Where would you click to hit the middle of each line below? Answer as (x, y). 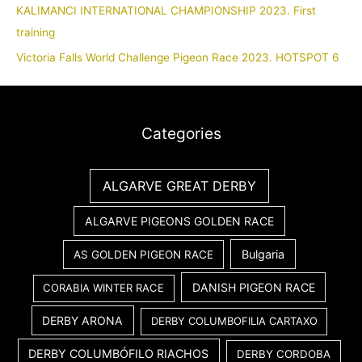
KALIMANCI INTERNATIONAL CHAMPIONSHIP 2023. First (166, 11)
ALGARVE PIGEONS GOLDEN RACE (179, 221)
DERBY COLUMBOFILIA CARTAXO (234, 321)
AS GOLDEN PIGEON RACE (144, 254)
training (36, 33)
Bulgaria (263, 254)
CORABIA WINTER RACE (104, 288)
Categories (181, 134)
